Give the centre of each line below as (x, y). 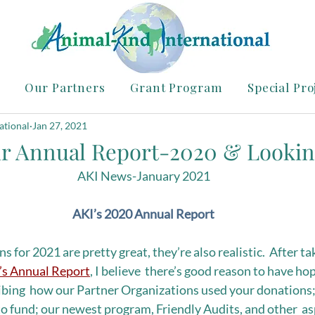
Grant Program (176, 87)
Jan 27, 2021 (60, 125)
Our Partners (65, 87)
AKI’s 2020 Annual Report (143, 214)
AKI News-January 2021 (143, 176)
